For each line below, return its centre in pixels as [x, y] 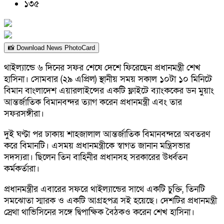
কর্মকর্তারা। [22, 169]
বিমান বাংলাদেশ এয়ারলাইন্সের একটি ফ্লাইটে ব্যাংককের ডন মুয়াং [109, 91]
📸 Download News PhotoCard [51, 48]
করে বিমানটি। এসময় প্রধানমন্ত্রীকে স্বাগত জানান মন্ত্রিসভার [97, 146]
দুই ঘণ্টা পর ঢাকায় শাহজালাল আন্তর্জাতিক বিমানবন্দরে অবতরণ [107, 134]
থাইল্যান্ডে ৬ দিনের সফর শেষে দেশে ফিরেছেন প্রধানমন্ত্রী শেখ [102, 68]
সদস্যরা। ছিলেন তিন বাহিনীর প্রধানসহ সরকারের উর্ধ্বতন [96, 157]
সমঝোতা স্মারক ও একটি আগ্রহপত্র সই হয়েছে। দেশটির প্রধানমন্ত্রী [110, 201]
